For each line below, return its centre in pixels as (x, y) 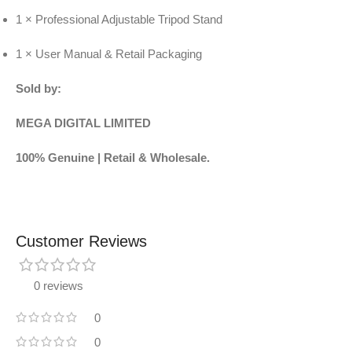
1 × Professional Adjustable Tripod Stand (119, 20)
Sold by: (38, 89)
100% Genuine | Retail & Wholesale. (113, 158)
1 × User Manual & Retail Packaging (109, 54)
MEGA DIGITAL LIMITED (83, 123)
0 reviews (58, 286)
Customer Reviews (81, 242)
